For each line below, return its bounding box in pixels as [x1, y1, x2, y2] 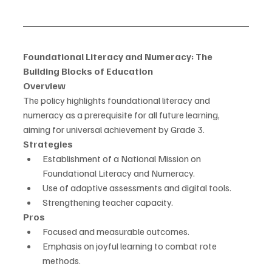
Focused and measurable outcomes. [42, 225, 189, 238]
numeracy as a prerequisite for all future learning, [23, 109, 222, 121]
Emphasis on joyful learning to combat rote [42, 240, 219, 253]
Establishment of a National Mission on [42, 152, 203, 165]
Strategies [23, 138, 73, 151]
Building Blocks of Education [23, 65, 153, 78]
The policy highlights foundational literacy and [23, 94, 212, 107]
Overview [23, 80, 66, 92]
